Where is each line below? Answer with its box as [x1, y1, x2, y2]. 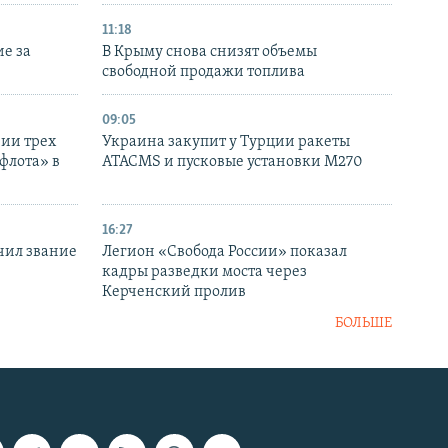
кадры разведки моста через [102, 264, 307, 281]
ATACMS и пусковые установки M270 [102, 154, 363, 171]
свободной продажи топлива [102, 64, 305, 81]
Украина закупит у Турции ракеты [102, 134, 350, 151]
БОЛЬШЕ [335, 316, 392, 332]
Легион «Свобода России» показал [102, 244, 347, 261]
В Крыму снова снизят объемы [102, 44, 317, 61]
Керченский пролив [102, 284, 246, 301]
